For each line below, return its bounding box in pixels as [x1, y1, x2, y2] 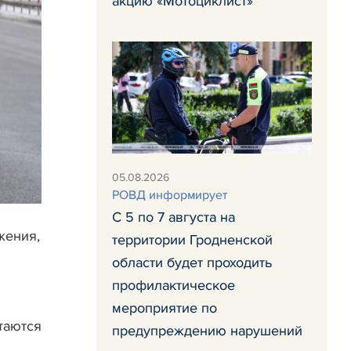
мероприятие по [112, 299, 217, 317]
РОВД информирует [112, 186, 227, 203]
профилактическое [112, 276, 235, 294]
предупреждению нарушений [112, 321, 302, 339]
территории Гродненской [112, 230, 273, 248]
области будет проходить [112, 253, 272, 271]
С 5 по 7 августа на [112, 208, 235, 226]
